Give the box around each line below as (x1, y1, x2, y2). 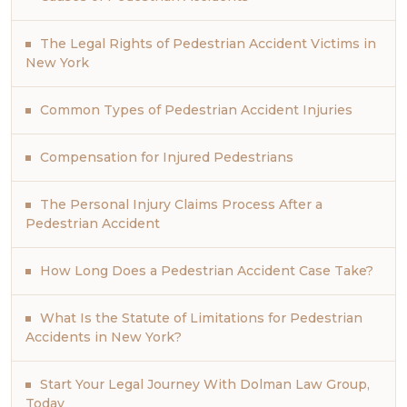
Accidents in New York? (25, 328, 182, 345)
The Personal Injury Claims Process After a (40, 195, 323, 213)
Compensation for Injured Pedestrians (40, 148, 293, 165)
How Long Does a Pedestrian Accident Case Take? (40, 262, 373, 279)
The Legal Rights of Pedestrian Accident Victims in (40, 35, 376, 52)
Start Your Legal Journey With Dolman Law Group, (40, 375, 370, 392)
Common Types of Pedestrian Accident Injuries (40, 101, 352, 118)
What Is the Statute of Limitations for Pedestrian (40, 309, 362, 326)
